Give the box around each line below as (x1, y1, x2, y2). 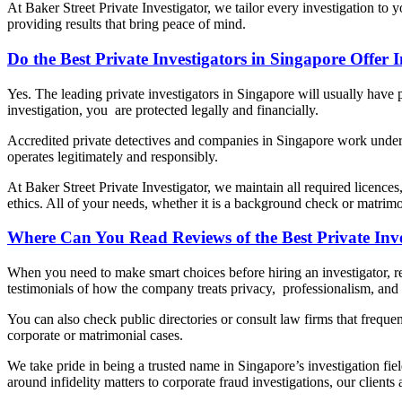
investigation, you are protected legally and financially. (7, 101, 319, 118)
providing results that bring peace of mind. (7, 16, 246, 32)
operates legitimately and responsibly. (7, 148, 218, 164)
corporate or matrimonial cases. (7, 327, 183, 343)
